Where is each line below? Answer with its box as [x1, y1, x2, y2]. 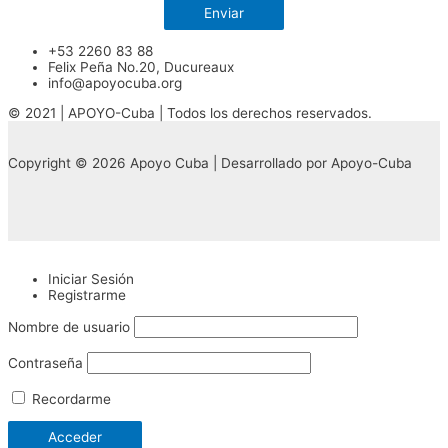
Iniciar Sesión [48, 270, 134, 287]
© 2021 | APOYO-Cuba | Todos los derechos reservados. [8, 105, 372, 122]
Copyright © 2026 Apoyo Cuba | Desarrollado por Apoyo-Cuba [8, 154, 412, 171]
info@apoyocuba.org [48, 75, 182, 92]
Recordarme [28, 390, 111, 407]
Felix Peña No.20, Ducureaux [48, 59, 234, 76]
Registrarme [48, 286, 126, 303]
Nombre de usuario [8, 319, 130, 336]
